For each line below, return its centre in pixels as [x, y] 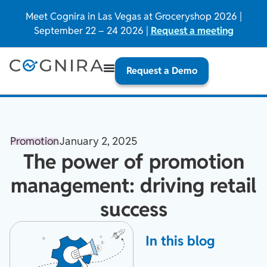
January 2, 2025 [98, 141]
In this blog [180, 241]
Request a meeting [192, 30]
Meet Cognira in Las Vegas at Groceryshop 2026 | [133, 16]
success [133, 209]
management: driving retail [133, 186]
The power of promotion [133, 162]
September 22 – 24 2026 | [92, 30]
